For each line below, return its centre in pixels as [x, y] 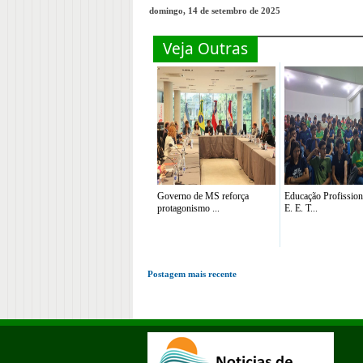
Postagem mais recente [192, 274]
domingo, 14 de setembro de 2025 [215, 11]
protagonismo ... [188, 208]
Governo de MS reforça [203, 196]
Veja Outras [205, 49]
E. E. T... [301, 208]
